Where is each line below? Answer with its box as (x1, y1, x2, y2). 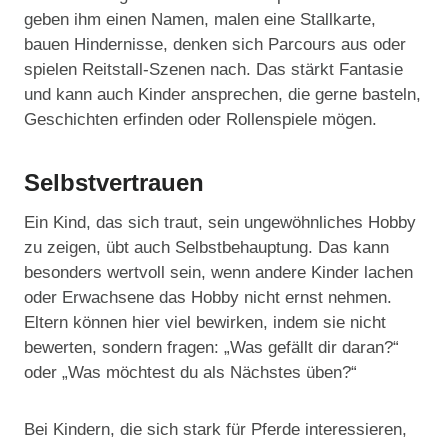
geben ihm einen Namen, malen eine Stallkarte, (24, 10, 376, 30)
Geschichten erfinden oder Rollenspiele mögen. (24, 110, 377, 130)
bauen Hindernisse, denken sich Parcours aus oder (24, 35, 406, 55)
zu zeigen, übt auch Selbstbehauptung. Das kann (24, 238, 389, 258)
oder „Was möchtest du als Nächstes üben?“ (24, 363, 357, 383)
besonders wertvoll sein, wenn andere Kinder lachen (24, 263, 413, 283)
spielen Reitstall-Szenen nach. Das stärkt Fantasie (24, 60, 403, 80)
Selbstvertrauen (24, 169, 204, 197)
